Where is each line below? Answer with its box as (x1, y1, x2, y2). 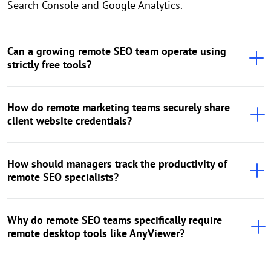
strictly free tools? (7, 57, 91, 72)
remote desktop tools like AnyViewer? (7, 226, 184, 241)
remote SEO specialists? (7, 170, 119, 184)
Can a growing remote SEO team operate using (7, 44, 226, 59)
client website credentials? (7, 114, 132, 128)
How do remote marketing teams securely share (7, 100, 230, 115)
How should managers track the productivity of (7, 157, 227, 171)
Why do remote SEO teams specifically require (7, 213, 222, 227)
